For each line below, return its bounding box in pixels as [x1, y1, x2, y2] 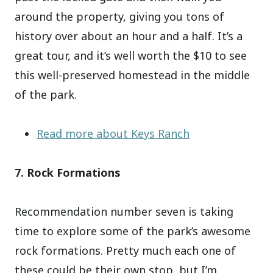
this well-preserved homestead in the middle [15, 67, 250, 82]
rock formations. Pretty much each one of [15, 243, 236, 258]
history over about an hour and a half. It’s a [15, 28, 243, 43]
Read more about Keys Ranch [37, 126, 190, 141]
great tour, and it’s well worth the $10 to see [15, 48, 247, 63]
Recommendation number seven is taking [15, 204, 234, 219]
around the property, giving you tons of [15, 9, 225, 24]
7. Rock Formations [15, 165, 121, 180]
